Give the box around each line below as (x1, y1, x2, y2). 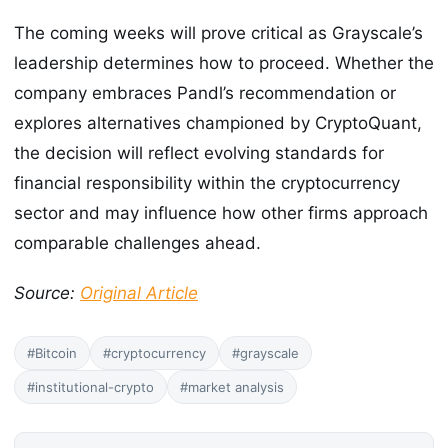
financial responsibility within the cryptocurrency (14, 172, 400, 193)
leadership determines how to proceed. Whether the (14, 52, 434, 73)
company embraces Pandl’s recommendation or (14, 82, 396, 103)
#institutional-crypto (27, 379, 154, 396)
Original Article (80, 283, 198, 304)
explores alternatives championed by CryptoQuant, (14, 112, 422, 133)
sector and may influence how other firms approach (14, 202, 428, 223)
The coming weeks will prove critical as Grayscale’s (14, 22, 423, 43)
